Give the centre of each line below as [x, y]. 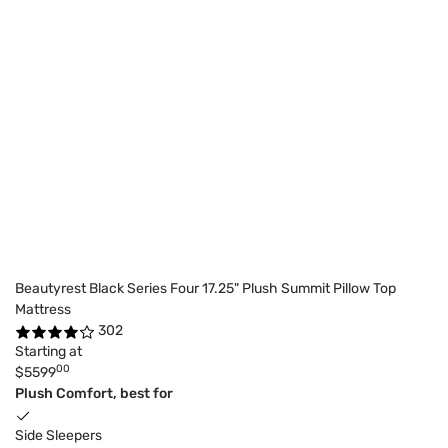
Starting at [48, 352]
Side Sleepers [58, 436]
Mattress [43, 310]
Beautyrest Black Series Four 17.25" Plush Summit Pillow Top [205, 289]
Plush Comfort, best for [94, 394]
